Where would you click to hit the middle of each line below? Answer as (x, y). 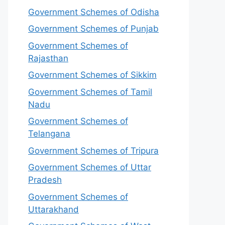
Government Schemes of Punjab (93, 29)
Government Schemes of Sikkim (92, 75)
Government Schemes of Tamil (90, 92)
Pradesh (45, 180)
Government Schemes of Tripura (93, 150)
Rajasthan (48, 58)
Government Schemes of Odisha (94, 12)
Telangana (49, 134)
